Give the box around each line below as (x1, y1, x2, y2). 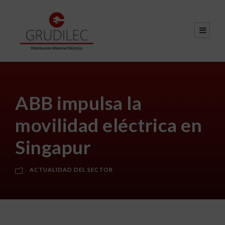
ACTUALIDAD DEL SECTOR (30, 166, 113, 173)
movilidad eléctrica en (15, 113, 202, 136)
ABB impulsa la (15, 91, 142, 114)
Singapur (15, 135, 91, 158)
